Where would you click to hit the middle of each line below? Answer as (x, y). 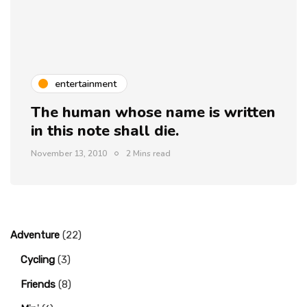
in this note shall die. (105, 131)
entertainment (86, 84)
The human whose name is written (153, 112)
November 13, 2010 (69, 153)
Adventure (35, 235)
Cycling (38, 260)
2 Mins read (148, 153)
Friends (38, 284)
